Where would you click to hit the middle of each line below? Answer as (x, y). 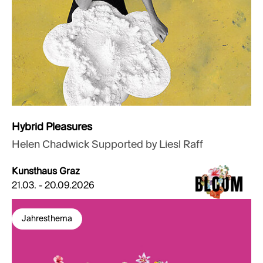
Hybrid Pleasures (52, 127)
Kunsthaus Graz (46, 172)
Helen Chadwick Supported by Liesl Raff (107, 145)
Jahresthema (47, 219)
